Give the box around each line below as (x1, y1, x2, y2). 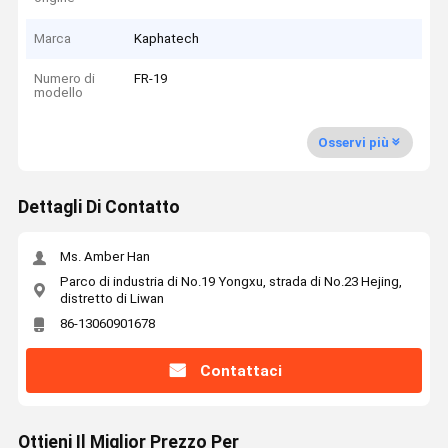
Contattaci (199, 361, 282, 380)
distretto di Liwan (59, 290, 164, 306)
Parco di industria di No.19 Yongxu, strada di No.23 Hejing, (59, 273, 402, 289)
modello (34, 85, 84, 101)
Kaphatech (134, 30, 200, 46)
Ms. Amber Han (59, 249, 150, 265)
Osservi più (317, 134, 389, 150)
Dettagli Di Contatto (17, 197, 180, 218)
